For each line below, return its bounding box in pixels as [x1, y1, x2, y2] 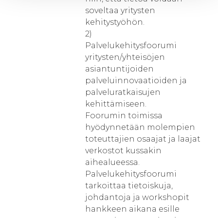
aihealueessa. [85, 158, 140, 167]
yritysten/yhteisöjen [85, 53, 165, 62]
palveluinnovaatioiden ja [85, 76, 187, 85]
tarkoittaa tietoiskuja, [85, 181, 173, 190]
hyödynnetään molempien [85, 123, 195, 132]
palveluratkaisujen [85, 88, 161, 97]
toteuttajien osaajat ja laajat [85, 134, 200, 144]
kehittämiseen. [85, 99, 146, 109]
